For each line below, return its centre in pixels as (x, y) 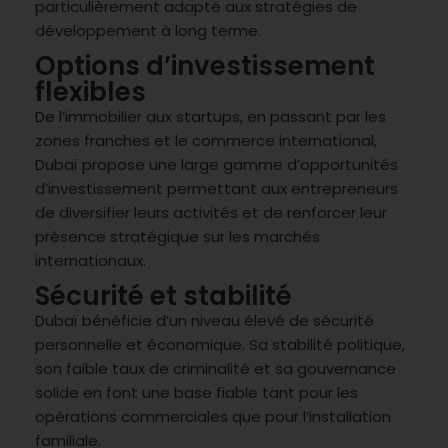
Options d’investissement (205, 65)
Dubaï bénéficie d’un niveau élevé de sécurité (204, 320)
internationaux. (90, 260)
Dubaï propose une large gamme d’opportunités (216, 164)
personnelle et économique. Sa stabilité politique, (220, 344)
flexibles (90, 91)
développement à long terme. (148, 30)
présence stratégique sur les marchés (177, 236)
